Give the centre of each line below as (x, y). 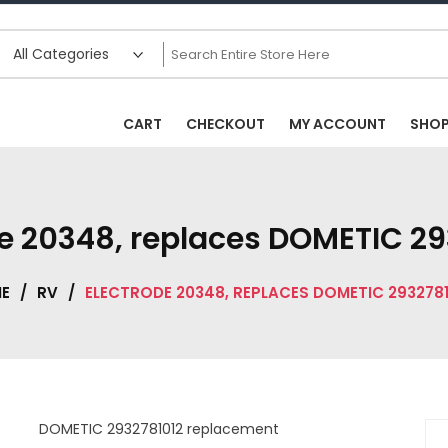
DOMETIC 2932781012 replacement (158, 429)
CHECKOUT (225, 124)
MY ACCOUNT (337, 124)
